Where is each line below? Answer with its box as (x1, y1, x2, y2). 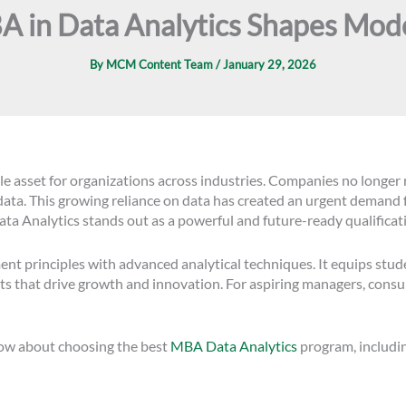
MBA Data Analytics (170, 337, 297, 355)
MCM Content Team (106, 57, 216, 72)
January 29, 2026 (223, 57, 316, 72)
